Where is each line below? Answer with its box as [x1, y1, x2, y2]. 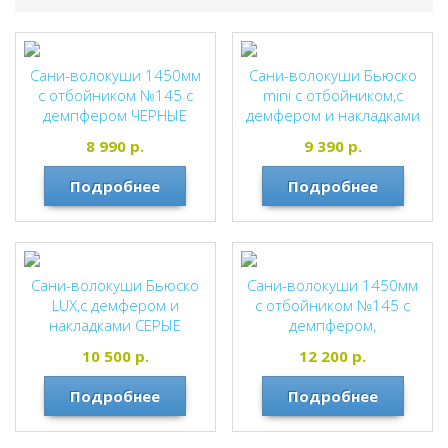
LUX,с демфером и [51, 295, 179, 315]
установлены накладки [252, 335, 413, 355]
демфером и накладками [245, 105, 420, 125]
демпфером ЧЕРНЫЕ [43, 105, 188, 125]
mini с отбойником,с [262, 85, 403, 105]
